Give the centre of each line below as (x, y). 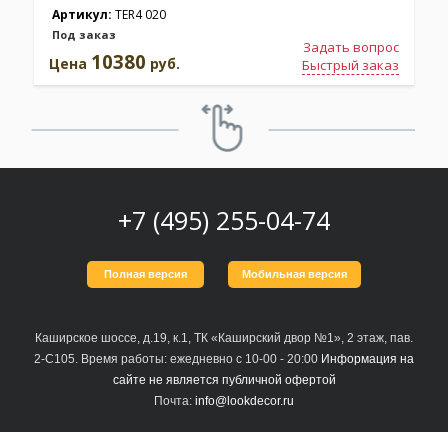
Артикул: (83, 15)
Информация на (367, 359)
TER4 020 (140, 15)
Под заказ (84, 35)
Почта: (173, 401)
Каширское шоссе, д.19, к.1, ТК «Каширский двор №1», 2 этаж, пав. (224, 338)
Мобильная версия (294, 274)
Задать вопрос (351, 47)
